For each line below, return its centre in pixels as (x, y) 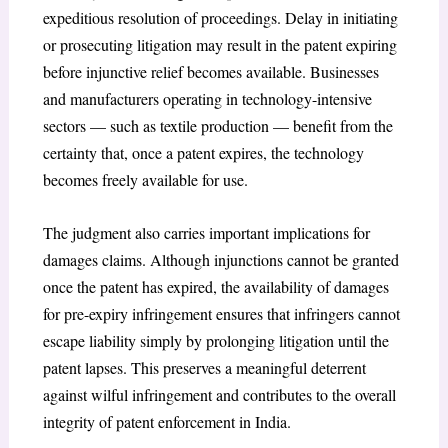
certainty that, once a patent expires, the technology (203, 153)
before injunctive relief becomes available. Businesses (210, 72)
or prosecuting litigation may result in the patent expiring (219, 45)
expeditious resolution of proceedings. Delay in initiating (220, 18)
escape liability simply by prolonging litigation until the (215, 340)
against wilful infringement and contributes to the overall (219, 394)
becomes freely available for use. (145, 180)
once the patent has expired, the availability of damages (215, 286)
